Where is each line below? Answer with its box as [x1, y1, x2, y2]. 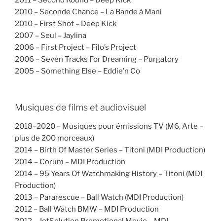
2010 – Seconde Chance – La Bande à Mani [15, 7, 162, 16]
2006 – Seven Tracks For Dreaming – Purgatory [15, 54, 179, 64]
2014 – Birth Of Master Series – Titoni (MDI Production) [15, 145, 205, 154]
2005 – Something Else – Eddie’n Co [15, 66, 140, 75]
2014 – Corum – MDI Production [15, 157, 125, 166]
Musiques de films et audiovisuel [15, 102, 146, 113]
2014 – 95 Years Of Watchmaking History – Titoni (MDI [15, 169, 202, 178]
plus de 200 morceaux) [15, 133, 94, 143]
